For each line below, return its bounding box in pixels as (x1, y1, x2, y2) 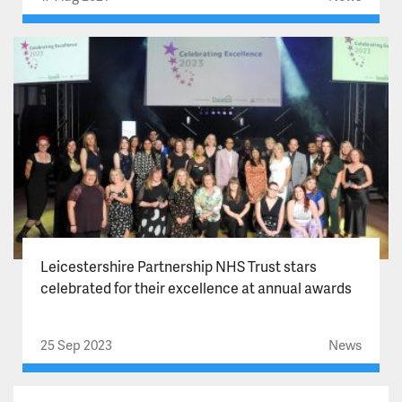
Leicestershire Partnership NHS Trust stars (40, 256, 317, 277)
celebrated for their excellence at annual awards (40, 277, 352, 299)
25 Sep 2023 (40, 335, 112, 355)
